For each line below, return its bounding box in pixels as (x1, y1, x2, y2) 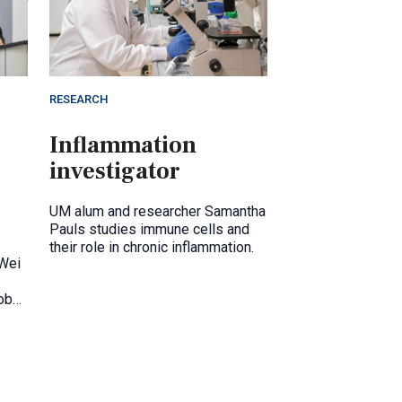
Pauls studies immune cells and (49, 221, 249, 239)
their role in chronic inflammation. (49, 239, 254, 257)
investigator (49, 156, 180, 188)
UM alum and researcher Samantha (49, 203, 266, 221)
